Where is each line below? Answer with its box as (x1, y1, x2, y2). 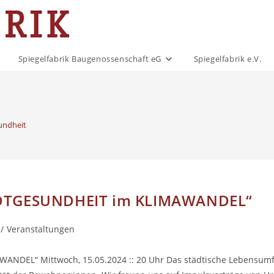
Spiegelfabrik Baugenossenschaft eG (18, 53, 161, 64)
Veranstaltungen (7, 223, 75, 235)
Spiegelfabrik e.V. (193, 53, 262, 64)
